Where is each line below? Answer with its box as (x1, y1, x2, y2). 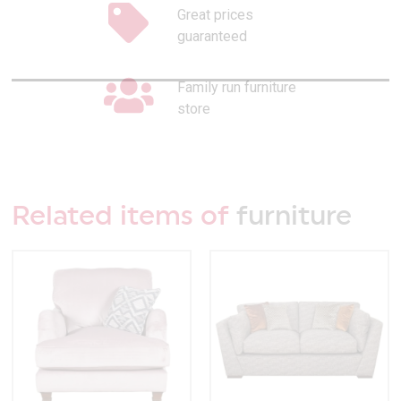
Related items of (12, 203, 230, 231)
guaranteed (176, 27, 247, 45)
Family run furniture (176, 78, 296, 96)
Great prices (176, 5, 253, 23)
